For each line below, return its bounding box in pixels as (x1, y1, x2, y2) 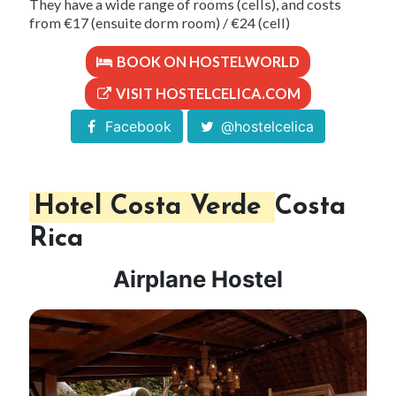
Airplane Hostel (113, 265, 283, 293)
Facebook (100, 118, 171, 136)
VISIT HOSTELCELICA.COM (113, 85, 301, 103)
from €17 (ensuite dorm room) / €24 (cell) (29, 14, 290, 32)
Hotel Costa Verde (34, 194, 270, 222)
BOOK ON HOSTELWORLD (114, 53, 301, 71)
